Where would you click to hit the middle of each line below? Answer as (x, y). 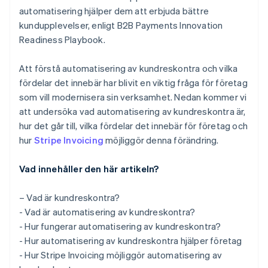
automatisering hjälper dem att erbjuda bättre (114, 11)
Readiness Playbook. (62, 40)
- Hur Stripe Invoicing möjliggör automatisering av (121, 255)
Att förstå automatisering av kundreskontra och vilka (129, 68)
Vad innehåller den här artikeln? (89, 169)
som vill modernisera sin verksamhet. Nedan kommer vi (133, 97)
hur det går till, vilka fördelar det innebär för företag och (134, 126)
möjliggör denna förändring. (161, 140)
